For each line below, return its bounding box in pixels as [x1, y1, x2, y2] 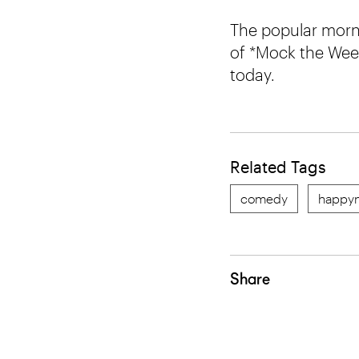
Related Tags [230, 157, 326, 176]
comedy [240, 191, 288, 206]
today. [230, 65, 275, 84]
